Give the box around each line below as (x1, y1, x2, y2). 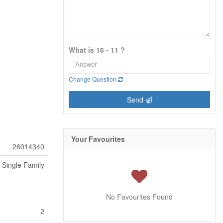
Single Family (2, 159, 44, 170)
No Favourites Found (106, 191, 173, 202)
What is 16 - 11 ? (69, 44, 125, 55)
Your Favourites (71, 133, 125, 144)
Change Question (69, 74, 118, 83)
